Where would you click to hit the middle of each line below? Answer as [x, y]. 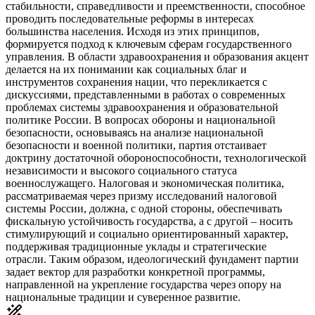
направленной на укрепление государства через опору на [143, 284]
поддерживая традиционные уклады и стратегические [136, 246]
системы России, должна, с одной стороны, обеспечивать [144, 208]
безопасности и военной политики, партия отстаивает [136, 145]
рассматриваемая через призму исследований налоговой [141, 195]
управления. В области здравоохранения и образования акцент [157, 56]
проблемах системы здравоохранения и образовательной [142, 107]
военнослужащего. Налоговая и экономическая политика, [145, 183]
